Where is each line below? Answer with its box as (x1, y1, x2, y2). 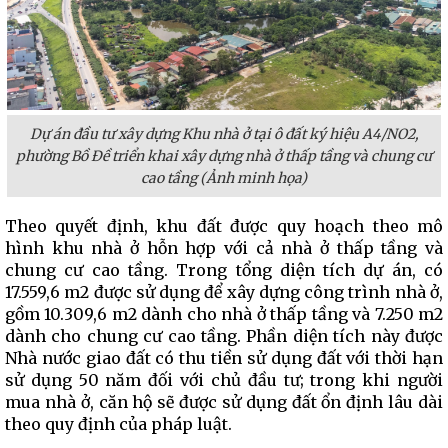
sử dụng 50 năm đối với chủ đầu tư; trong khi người (5, 370, 443, 390)
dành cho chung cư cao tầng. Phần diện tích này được (5, 326, 443, 346)
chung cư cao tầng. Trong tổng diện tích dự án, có (5, 260, 443, 280)
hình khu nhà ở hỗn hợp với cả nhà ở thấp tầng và (5, 238, 443, 258)
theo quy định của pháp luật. (5, 414, 232, 434)
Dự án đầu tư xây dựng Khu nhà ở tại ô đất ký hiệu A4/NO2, (29, 125, 419, 143)
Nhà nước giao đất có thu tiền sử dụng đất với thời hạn (5, 348, 443, 368)
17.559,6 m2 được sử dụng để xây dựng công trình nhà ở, (5, 282, 443, 302)
